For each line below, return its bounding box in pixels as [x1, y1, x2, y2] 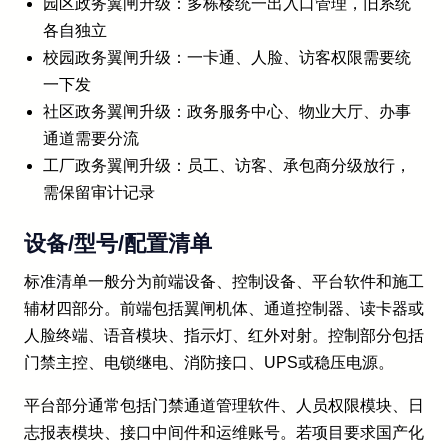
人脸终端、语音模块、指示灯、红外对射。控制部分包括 [24, 326, 424, 344]
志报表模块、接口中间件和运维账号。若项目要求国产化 [24, 423, 424, 441]
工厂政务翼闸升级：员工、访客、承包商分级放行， [43, 156, 412, 174]
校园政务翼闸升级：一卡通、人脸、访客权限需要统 [43, 48, 412, 66]
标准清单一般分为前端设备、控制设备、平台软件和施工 [24, 272, 424, 290]
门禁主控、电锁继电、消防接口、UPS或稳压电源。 [24, 353, 394, 371]
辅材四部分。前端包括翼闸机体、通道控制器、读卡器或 [24, 299, 424, 317]
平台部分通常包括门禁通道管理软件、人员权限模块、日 [24, 396, 424, 414]
